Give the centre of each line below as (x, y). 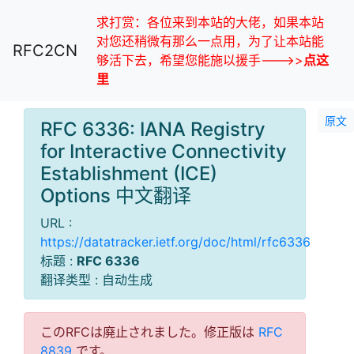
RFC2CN (45, 51)
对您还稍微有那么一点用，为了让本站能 (210, 41)
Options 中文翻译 (116, 195)
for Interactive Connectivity (164, 151)
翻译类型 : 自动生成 (96, 279)
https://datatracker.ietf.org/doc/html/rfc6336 (175, 241)
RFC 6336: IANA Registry (153, 129)
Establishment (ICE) (129, 173)
